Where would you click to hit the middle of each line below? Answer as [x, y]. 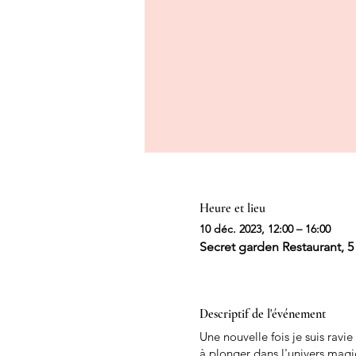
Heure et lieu [232, 208]
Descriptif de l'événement [262, 314]
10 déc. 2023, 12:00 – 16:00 [265, 229]
